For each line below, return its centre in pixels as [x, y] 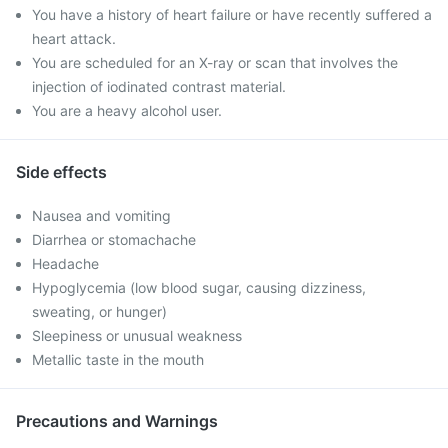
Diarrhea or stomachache [114, 239]
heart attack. [74, 38]
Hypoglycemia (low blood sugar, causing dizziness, [199, 287]
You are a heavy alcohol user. [127, 110]
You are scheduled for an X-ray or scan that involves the [215, 62]
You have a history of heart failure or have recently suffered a [232, 14]
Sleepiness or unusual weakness [137, 335]
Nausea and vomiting [101, 215]
